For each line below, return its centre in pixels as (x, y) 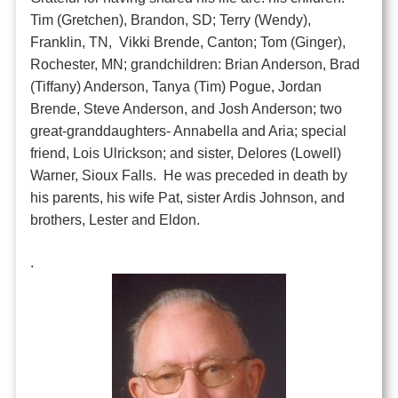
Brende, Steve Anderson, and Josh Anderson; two (187, 108)
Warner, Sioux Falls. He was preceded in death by (189, 175)
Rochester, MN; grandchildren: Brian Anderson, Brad (195, 64)
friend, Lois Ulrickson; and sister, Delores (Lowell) (186, 153)
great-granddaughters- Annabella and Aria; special (189, 131)
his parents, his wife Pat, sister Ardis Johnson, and (188, 197)
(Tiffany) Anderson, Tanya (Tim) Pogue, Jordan (176, 86)
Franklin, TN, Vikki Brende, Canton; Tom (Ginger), (188, 42)
